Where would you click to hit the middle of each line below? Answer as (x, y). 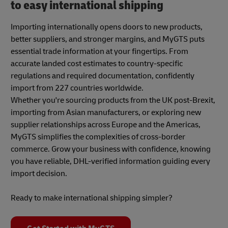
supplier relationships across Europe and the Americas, (106, 124)
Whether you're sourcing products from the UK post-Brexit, (113, 100)
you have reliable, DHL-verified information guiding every (110, 161)
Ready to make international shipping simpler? (92, 198)
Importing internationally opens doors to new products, (107, 27)
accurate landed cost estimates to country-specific (97, 63)
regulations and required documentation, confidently (103, 76)
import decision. (39, 173)
